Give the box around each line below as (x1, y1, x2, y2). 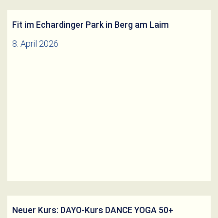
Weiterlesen (20, 84, 49, 91)
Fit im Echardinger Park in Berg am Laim (12, 19, 169, 30)
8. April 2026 (12, 38, 58, 49)
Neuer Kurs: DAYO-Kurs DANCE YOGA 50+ (12, 205, 174, 215)
